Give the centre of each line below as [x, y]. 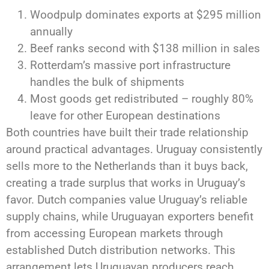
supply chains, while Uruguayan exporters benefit [130, 217]
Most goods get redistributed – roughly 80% [142, 99]
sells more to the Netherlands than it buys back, [127, 166]
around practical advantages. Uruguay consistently [134, 150]
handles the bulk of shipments [107, 82]
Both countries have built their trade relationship [127, 133]
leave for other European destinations [125, 116]
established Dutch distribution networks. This [121, 250]
